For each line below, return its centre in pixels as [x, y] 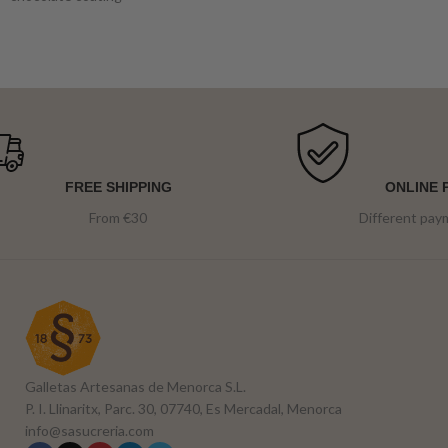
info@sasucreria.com [89, 431]
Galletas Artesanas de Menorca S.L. [135, 387]
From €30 [118, 218]
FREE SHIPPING [118, 187]
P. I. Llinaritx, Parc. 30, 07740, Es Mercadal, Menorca [183, 409]
